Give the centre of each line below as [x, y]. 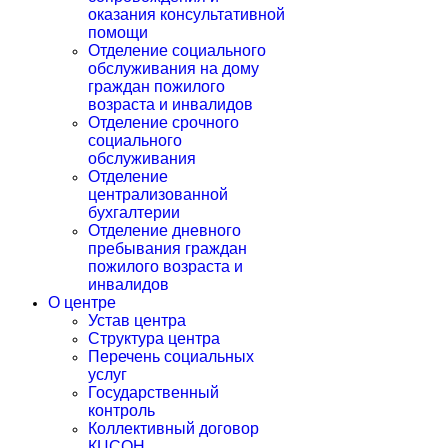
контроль [121, 410]
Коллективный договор [173, 428]
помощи [118, 32]
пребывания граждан [167, 248]
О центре [82, 302]
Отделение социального [177, 50]
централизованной [158, 194]
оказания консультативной [186, 14]
